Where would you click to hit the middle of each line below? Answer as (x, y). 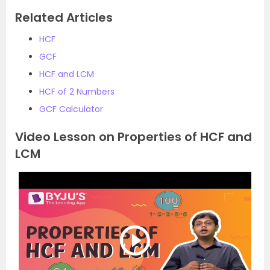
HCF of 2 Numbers (77, 92)
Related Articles (64, 18)
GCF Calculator (71, 109)
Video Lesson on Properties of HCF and (133, 137)
